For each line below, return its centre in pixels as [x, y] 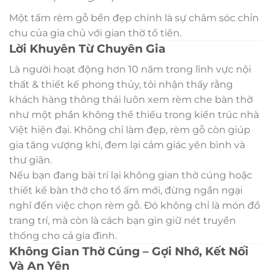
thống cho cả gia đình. [63, 235]
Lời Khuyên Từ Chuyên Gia [87, 49]
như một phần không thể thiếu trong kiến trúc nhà [134, 114]
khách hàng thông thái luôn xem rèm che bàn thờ [131, 99]
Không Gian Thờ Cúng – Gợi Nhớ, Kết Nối [129, 251]
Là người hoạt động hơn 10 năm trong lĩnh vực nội [130, 69]
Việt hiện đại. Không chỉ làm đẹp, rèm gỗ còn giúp [130, 129]
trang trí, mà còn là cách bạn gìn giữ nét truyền [122, 220]
